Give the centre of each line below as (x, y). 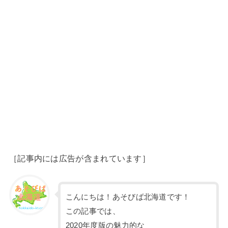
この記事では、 (93, 211)
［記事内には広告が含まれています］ (80, 158)
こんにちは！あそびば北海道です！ (128, 197)
